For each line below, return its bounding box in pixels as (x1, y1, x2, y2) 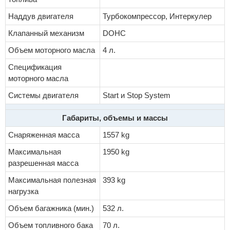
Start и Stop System (103, 91, 170, 100)
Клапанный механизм (8, 29, 84, 38)
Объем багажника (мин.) (8, 204, 94, 213)
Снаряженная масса (8, 130, 80, 140)
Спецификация (8, 63, 62, 72)
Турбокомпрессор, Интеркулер (103, 12, 212, 21)
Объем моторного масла (8, 46, 95, 55)
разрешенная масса (8, 159, 79, 168)
